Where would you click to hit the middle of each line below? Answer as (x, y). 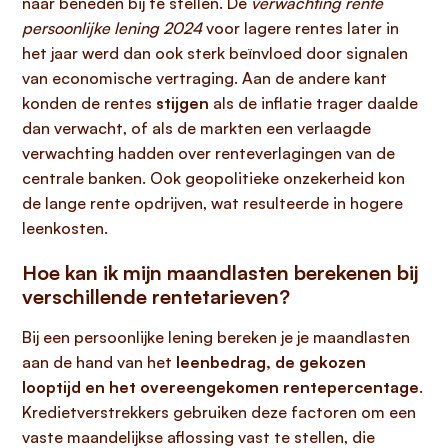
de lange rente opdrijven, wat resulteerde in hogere (212, 203)
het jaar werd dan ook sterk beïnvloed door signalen (215, 53)
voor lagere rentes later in (300, 28)
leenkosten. (65, 228)
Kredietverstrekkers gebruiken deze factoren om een (219, 412)
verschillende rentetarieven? (156, 296)
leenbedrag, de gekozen (271, 362)
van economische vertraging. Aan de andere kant (204, 78)
